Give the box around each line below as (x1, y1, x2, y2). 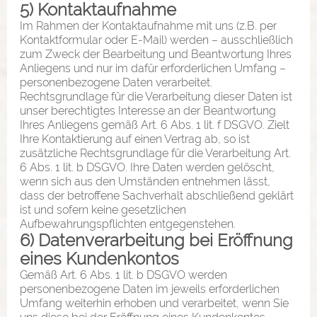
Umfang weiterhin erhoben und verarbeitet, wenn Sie (20, 296, 289, 310)
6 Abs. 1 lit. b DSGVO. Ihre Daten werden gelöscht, (20, 160, 275, 174)
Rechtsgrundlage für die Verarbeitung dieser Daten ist (20, 89, 292, 103)
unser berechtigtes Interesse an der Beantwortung (20, 103, 276, 117)
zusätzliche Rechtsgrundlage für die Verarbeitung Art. (20, 146, 291, 160)
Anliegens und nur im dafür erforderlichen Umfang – (20, 61, 286, 75)
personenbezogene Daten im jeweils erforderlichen (20, 282, 279, 296)
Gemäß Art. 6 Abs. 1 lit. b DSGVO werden (20, 267, 227, 282)
